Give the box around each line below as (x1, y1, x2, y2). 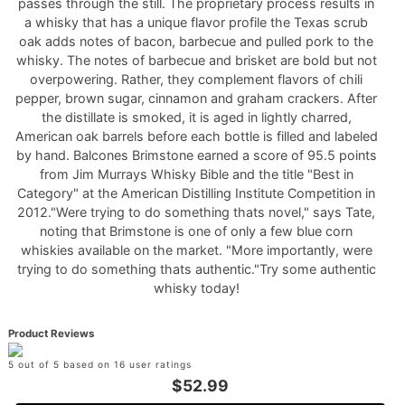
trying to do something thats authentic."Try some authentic (16, 261, 376, 277)
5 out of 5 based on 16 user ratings (7, 359, 192, 370)
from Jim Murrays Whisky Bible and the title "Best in (39, 166, 353, 182)
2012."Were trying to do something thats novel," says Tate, (17, 204, 376, 220)
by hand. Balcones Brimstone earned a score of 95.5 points (15, 147, 377, 163)
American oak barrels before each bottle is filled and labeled (14, 128, 378, 144)
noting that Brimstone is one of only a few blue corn (40, 223, 353, 239)
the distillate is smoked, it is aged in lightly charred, (41, 109, 352, 125)
